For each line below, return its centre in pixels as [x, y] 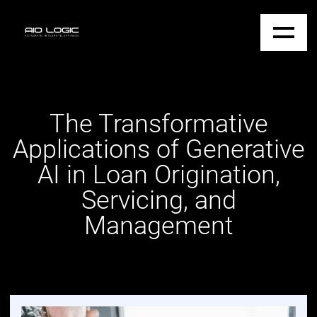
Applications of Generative [158, 149]
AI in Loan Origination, [158, 175]
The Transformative [158, 124]
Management [158, 226]
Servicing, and [158, 200]
